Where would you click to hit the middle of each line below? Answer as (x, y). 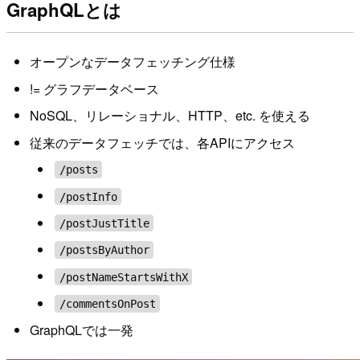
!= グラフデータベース (94, 88)
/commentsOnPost (107, 303)
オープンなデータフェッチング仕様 (132, 62)
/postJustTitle (104, 223)
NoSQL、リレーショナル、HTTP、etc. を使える (170, 116)
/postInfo (88, 196)
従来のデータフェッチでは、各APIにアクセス (162, 142)
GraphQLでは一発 (81, 330)
